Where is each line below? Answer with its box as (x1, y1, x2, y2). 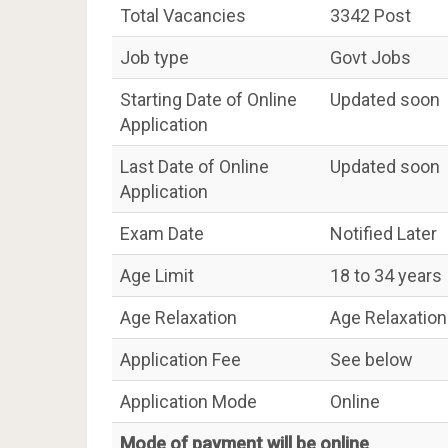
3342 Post (330, 5, 411, 26)
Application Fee (120, 349, 241, 370)
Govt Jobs (330, 47, 411, 68)
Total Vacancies (120, 5, 246, 26)
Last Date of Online (120, 156, 269, 177)
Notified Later (330, 223, 437, 244)
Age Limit (120, 265, 194, 286)
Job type (120, 47, 189, 68)
